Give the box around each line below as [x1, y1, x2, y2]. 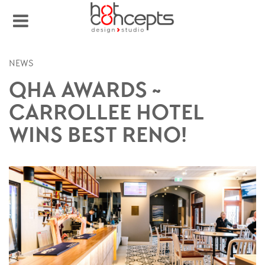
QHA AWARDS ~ [9, 80, 161, 104]
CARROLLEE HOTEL [9, 103, 204, 126]
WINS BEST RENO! [9, 125, 187, 148]
